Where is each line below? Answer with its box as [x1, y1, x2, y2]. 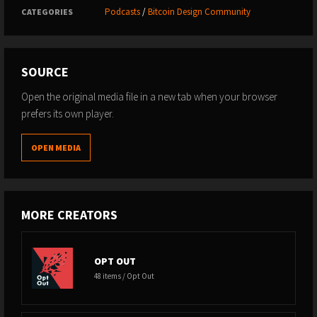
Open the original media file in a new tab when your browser [21, 89, 277, 103]
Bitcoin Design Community [148, 5, 250, 18]
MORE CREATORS [21, 206, 117, 223]
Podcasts [105, 5, 140, 18]
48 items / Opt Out [94, 270, 154, 281]
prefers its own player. [21, 106, 114, 120]
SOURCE [21, 63, 69, 80]
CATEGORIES [21, 6, 73, 17]
